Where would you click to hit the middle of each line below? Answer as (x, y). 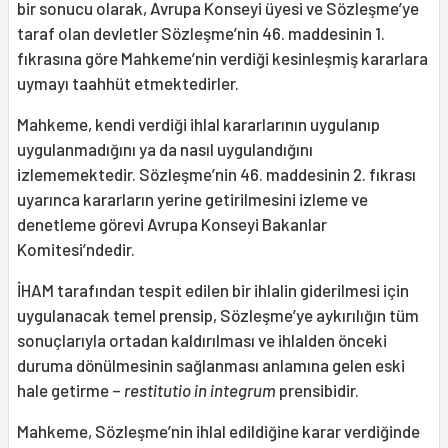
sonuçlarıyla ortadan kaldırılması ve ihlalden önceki (202, 340)
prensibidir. (317, 390)
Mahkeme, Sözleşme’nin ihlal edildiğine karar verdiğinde (218, 431)
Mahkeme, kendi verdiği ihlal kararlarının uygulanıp (198, 124)
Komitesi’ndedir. (76, 249)
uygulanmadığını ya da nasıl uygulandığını (165, 149)
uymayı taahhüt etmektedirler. (128, 83)
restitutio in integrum (200, 390)
